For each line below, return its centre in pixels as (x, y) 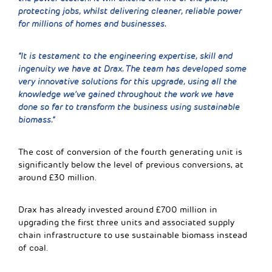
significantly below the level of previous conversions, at (131, 165)
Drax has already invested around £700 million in (118, 209)
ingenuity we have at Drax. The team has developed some (132, 69)
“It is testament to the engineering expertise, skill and (125, 56)
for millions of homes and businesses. (92, 24)
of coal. (33, 248)
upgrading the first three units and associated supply (126, 222)
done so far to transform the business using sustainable (129, 107)
